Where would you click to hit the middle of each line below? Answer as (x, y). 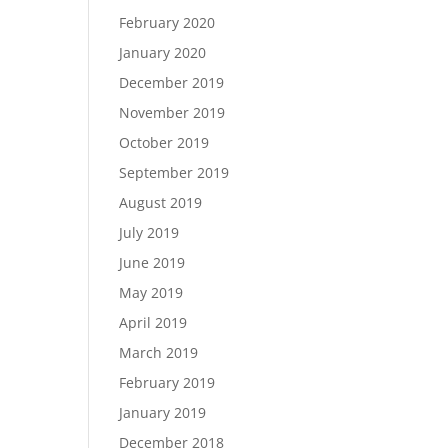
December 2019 (172, 82)
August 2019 (161, 202)
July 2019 (149, 232)
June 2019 (152, 262)
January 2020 (163, 52)
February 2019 (167, 382)
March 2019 (159, 352)
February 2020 (167, 22)
